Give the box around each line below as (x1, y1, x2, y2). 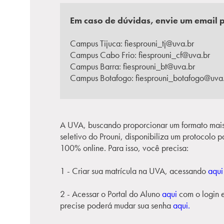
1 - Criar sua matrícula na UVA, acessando (60, 165, 208, 176)
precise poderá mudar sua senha (60, 199, 173, 211)
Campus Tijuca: (70, 37, 124, 49)
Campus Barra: (70, 60, 123, 72)
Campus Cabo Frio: (70, 49, 138, 60)
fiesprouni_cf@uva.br (138, 49, 210, 60)
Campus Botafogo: (70, 72, 135, 83)
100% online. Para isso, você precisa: (60, 142, 188, 153)
